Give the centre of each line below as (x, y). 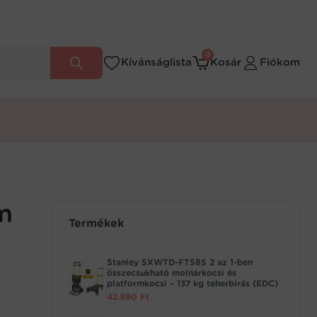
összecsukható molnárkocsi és (172, 273)
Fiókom (280, 62)
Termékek (96, 223)
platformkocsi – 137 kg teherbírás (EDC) (192, 283)
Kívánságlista (156, 62)
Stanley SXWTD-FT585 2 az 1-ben (180, 262)
